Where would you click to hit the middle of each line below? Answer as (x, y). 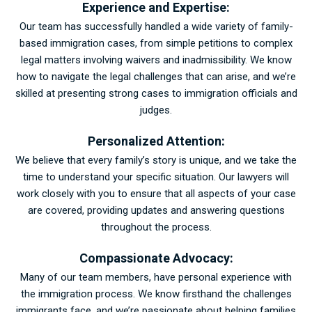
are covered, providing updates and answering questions (156, 210)
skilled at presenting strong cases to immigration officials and (156, 93)
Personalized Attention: (156, 141)
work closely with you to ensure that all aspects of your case (156, 193)
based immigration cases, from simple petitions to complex (156, 43)
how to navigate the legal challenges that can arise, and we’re (156, 76)
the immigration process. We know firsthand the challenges (156, 294)
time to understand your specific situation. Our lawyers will (156, 177)
